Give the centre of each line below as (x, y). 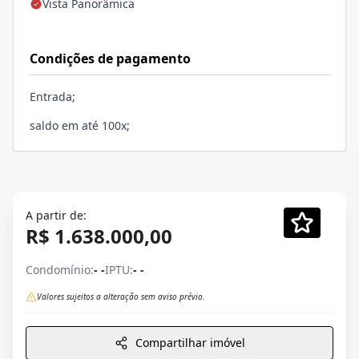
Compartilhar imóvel (190, 343)
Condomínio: (60, 270)
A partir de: (56, 216)
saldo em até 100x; (81, 126)
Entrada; (52, 97)
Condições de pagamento (110, 59)
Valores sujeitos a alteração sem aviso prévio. (121, 297)
